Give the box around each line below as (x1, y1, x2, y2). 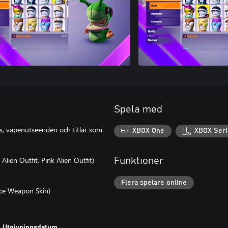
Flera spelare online (121, 179, 187, 186)
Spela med (114, 104, 162, 115)
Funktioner (114, 156, 164, 166)
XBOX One (132, 127, 165, 135)
